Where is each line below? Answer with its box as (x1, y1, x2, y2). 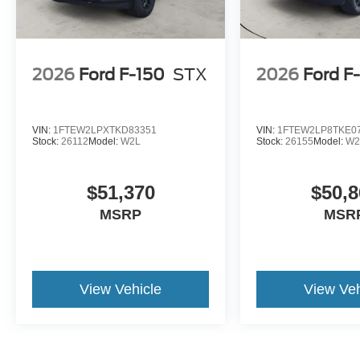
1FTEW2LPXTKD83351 (53, 124, 157, 136)
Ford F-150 (79, 65, 165, 85)
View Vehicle (80, 280, 162, 297)
